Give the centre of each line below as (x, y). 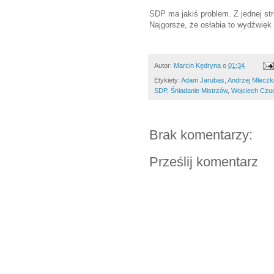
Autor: (164, 65)
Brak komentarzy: (201, 135)
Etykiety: (168, 80)
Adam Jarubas (203, 80)
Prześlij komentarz (204, 162)
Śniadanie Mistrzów (199, 91)
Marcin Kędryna (197, 65)
